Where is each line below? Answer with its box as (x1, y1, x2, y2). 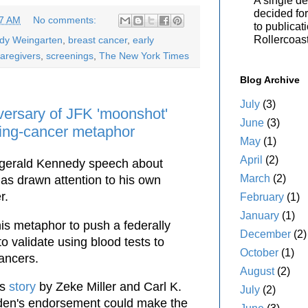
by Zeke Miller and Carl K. (36, 280, 181, 294)
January (240, 210, 279, 222)
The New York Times (99, 50, 189, 62)
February (240, 191, 284, 203)
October (240, 247, 278, 259)
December (240, 228, 291, 241)
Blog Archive (240, 74, 300, 86)
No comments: (33, 14, 100, 25)
